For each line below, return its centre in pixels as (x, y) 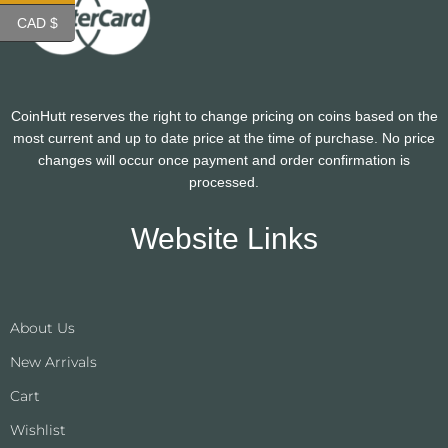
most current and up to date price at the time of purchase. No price (224, 138)
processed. (224, 182)
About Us (42, 328)
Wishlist (38, 430)
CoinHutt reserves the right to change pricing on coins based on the (224, 116)
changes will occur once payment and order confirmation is (224, 160)
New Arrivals (53, 362)
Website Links (224, 238)
